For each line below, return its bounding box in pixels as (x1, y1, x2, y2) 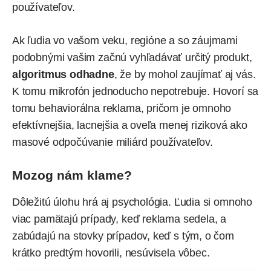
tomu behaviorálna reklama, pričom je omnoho (12, 102, 232, 115)
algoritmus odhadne (12, 68, 114, 81)
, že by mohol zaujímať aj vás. (114, 68, 256, 81)
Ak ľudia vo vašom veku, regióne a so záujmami (12, 34, 238, 47)
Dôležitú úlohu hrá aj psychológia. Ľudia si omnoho (12, 195, 253, 208)
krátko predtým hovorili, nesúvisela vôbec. (12, 246, 213, 259)
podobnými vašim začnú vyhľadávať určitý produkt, (12, 51, 252, 64)
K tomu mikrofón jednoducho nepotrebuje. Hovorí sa (12, 85, 259, 98)
